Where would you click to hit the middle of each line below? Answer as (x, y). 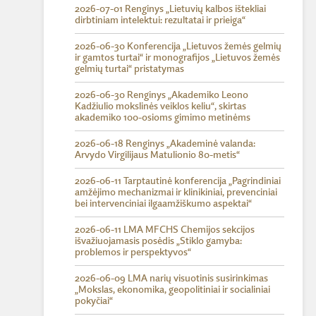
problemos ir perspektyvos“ (133, 253)
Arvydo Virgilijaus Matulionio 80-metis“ (157, 155)
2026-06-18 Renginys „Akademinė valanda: (165, 144)
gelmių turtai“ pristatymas (129, 69)
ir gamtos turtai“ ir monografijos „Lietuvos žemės (177, 58)
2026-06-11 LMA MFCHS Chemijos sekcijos (165, 230)
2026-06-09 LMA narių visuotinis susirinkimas (171, 279)
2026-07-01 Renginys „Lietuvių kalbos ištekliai (170, 9)
